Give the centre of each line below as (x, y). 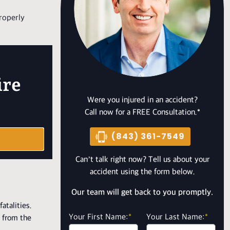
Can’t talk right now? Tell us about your (142, 160)
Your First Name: (99, 217)
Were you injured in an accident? (142, 100)
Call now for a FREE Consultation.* (142, 112)
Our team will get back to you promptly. (142, 193)
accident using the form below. (142, 172)
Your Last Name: (175, 217)
